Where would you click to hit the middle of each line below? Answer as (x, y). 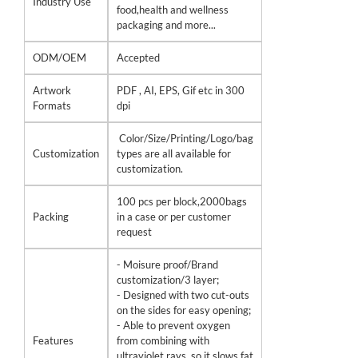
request (134, 232)
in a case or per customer (174, 217)
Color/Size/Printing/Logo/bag (185, 138)
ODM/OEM (60, 58)
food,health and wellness (173, 10)
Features (53, 340)
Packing (51, 217)
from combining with (163, 340)
